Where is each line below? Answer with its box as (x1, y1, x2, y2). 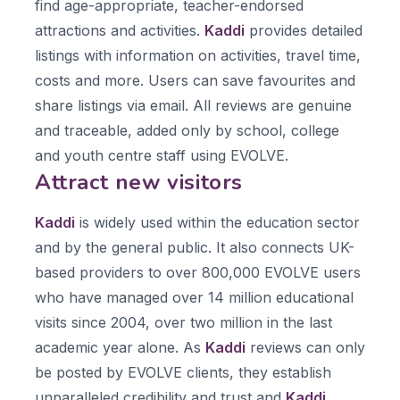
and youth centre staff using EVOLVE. (35, 146, 288, 164)
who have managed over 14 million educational (35, 288, 354, 306)
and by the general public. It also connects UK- (35, 238, 354, 256)
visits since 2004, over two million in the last (35, 313, 332, 331)
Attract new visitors (35, 168, 243, 196)
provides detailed (245, 21, 362, 39)
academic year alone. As (35, 338, 205, 356)
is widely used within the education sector (75, 213, 360, 231)
